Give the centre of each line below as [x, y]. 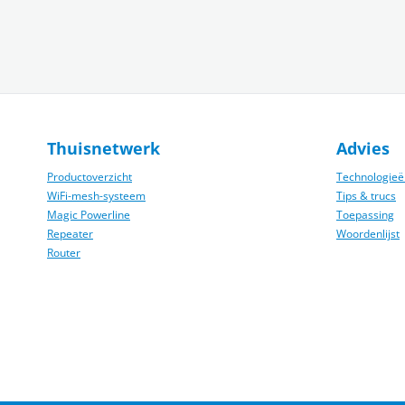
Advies [363, 148]
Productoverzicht [89, 177]
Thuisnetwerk [104, 148]
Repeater [70, 234]
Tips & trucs [366, 196]
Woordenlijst [368, 234]
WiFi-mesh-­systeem [96, 196]
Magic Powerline [89, 215]
